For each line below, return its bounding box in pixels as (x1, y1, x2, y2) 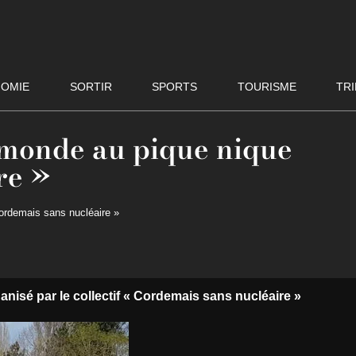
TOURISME (237, 79, 296, 93)
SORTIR (69, 79, 112, 93)
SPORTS (152, 79, 198, 93)
